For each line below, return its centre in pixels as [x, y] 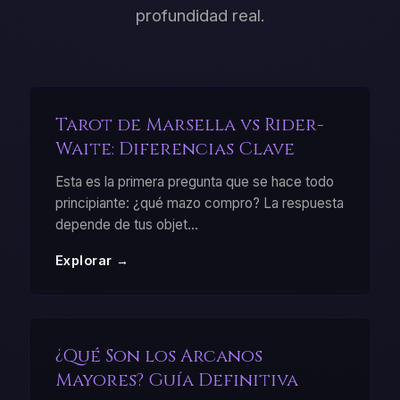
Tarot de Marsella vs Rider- [189, 125]
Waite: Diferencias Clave [175, 149]
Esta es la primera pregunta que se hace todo [194, 182]
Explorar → [92, 261]
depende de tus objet [121, 225]
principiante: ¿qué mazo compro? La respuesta [199, 204]
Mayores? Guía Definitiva [176, 379]
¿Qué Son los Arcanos [158, 355]
